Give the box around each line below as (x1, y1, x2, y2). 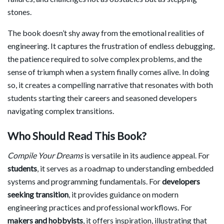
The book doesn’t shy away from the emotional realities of (7, 28, 204, 38)
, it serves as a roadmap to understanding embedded (37, 163, 213, 173)
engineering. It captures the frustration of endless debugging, (7, 41, 214, 51)
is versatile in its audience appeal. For (83, 150, 209, 160)
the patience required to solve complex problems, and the (7, 54, 202, 64)
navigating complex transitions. (7, 106, 114, 116)
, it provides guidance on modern (68, 189, 178, 199)
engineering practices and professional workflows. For (7, 202, 192, 212)
